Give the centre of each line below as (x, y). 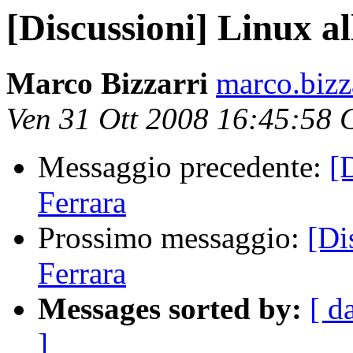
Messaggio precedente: (184, 167)
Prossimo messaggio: (173, 238)
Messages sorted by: (170, 309)
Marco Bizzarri (107, 84)
